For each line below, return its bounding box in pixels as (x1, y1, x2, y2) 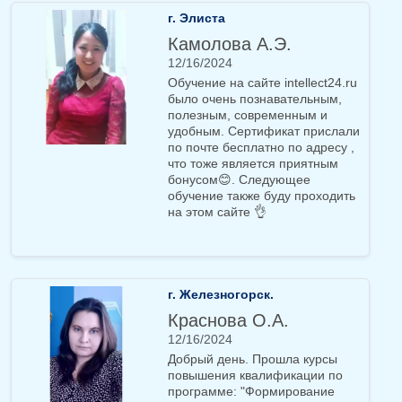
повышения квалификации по (168, 368, 343, 383)
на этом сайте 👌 (168, 205, 267, 220)
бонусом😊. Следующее (168, 172, 310, 188)
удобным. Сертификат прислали (168, 124, 360, 139)
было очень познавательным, (168, 92, 342, 107)
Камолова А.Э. (168, 34, 292, 55)
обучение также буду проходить (168, 188, 355, 204)
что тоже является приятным (168, 156, 338, 171)
